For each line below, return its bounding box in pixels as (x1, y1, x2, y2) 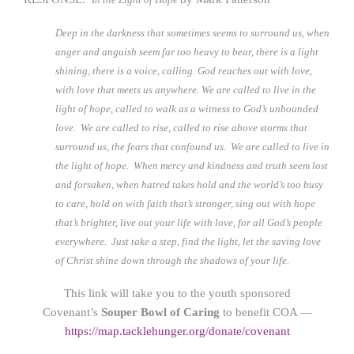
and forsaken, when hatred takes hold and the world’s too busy (55, 179, 323, 190)
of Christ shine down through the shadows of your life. (55, 254, 294, 266)
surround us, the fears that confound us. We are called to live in (55, 141, 330, 153)
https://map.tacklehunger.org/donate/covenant (64, 325, 290, 337)
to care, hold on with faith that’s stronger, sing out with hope (55, 198, 315, 209)
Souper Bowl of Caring (100, 306, 220, 318)
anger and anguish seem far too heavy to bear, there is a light (55, 46, 318, 58)
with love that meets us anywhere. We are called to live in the (55, 84, 316, 96)
